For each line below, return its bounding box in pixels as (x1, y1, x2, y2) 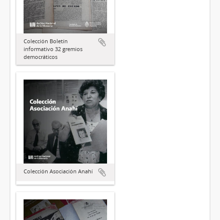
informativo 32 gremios (24, 45, 82, 53)
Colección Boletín (24, 37, 68, 45)
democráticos (24, 53, 57, 61)
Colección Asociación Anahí (24, 167, 93, 175)
